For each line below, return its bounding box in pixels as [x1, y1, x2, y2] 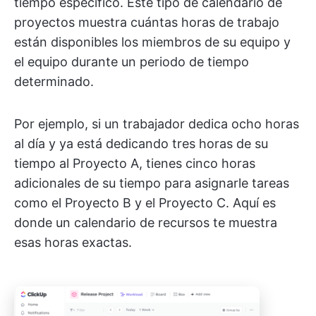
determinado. [14, 74, 94, 89]
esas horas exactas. [14, 235, 132, 250]
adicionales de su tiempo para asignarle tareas [14, 176, 289, 190]
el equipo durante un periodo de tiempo [14, 54, 249, 69]
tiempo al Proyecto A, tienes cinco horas [14, 156, 255, 171]
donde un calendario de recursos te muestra [14, 215, 277, 230]
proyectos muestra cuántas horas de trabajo [14, 15, 279, 30]
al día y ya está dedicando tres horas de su [14, 136, 268, 151]
